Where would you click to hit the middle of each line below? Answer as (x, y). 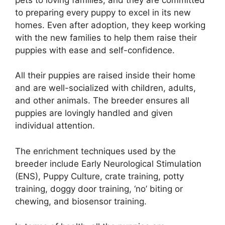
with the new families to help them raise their (106, 37)
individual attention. (55, 126)
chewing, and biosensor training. (81, 201)
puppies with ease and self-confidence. (95, 50)
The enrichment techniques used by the (95, 151)
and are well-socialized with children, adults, (105, 88)
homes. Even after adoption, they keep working (110, 25)
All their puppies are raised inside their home (105, 76)
